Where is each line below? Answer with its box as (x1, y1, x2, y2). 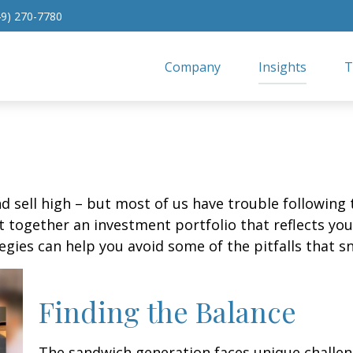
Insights (258, 58, 307, 76)
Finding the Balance (39, 292, 296, 330)
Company (165, 58, 221, 76)
